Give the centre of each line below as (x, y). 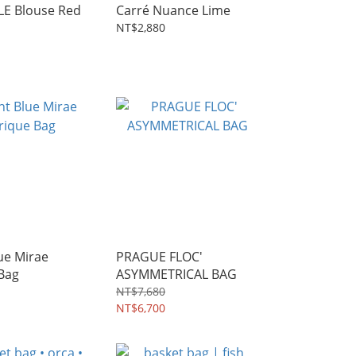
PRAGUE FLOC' (159, 257)
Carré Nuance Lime (173, 10)
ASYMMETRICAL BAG (176, 274)
